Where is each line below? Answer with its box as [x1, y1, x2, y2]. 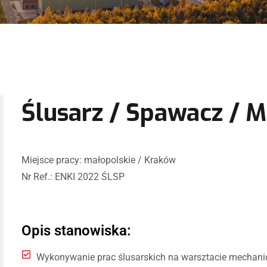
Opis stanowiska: [21, 222, 131, 239]
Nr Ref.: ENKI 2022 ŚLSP [21, 170, 125, 182]
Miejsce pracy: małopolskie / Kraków [21, 154, 176, 166]
